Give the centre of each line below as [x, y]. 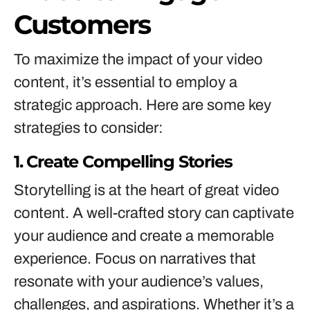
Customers [82, 25]
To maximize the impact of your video [138, 60]
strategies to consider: [89, 128]
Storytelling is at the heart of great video [147, 190]
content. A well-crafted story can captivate [154, 213]
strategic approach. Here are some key [143, 105]
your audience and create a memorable [144, 236]
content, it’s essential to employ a [126, 82]
